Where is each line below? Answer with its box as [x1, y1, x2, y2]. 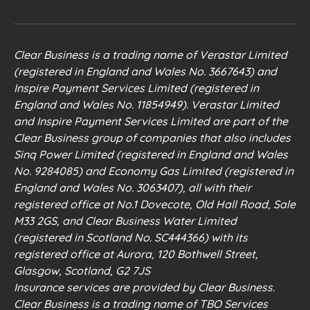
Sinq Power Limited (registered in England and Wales [14, 147, 288, 162]
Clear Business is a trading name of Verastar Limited [14, 48, 287, 62]
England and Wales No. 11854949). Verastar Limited [14, 98, 279, 112]
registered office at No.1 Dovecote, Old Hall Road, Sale [14, 197, 295, 212]
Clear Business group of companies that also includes [14, 131, 291, 145]
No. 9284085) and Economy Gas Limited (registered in [14, 164, 293, 179]
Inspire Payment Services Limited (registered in [14, 81, 259, 95]
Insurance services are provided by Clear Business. [14, 280, 275, 295]
